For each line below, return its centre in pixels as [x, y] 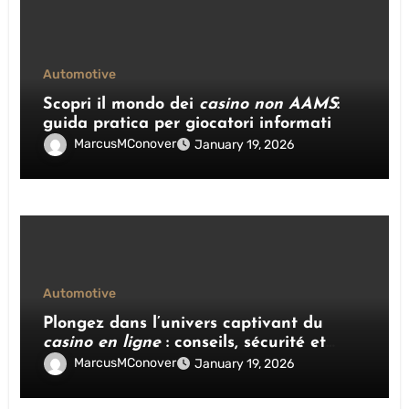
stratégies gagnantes [126, 362]
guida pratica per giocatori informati [188, 123]
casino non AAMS [268, 104]
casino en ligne [102, 342]
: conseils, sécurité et [244, 342]
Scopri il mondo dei [121, 104]
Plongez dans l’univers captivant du [184, 323]
